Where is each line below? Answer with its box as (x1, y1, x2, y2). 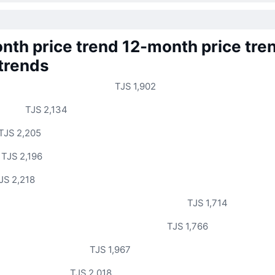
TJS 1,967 (90, 243, 131, 255)
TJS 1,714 (187, 196, 228, 209)
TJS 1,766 (167, 220, 209, 232)
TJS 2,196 (1, 150, 43, 162)
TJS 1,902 (115, 80, 156, 92)
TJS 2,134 (25, 103, 68, 115)
